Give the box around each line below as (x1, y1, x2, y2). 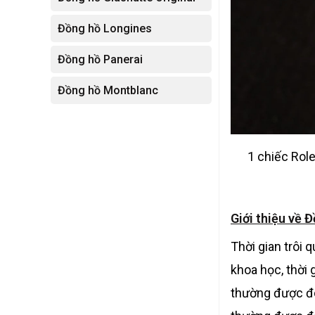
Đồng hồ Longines (58, 22, 152, 35)
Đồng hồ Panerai (58, 53, 143, 66)
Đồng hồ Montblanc (58, 84, 158, 97)
